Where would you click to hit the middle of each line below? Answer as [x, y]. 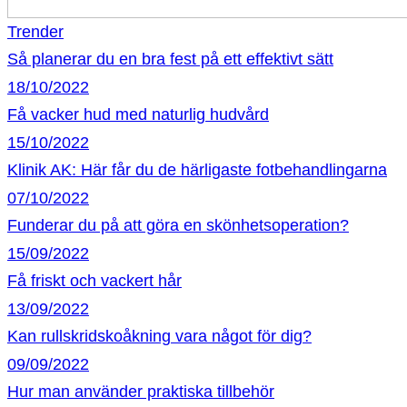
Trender [35, 32]
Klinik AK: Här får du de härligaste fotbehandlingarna [197, 170]
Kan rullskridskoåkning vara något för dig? [159, 336]
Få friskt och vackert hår [94, 281]
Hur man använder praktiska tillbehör [141, 392]
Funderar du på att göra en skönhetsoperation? [178, 225]
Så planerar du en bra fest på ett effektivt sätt [170, 59]
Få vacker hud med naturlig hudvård [138, 114]
